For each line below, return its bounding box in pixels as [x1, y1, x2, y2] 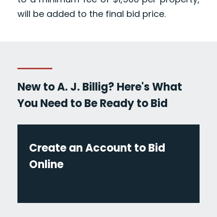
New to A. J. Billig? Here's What [17, 79, 182, 95]
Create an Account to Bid [29, 140, 165, 156]
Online [29, 157, 63, 172]
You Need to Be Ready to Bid [17, 96, 168, 111]
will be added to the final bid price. [17, 8, 166, 20]
